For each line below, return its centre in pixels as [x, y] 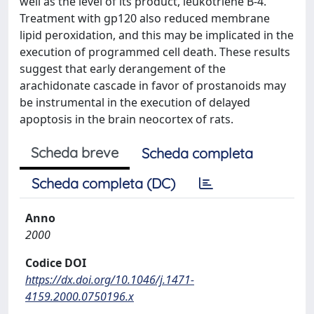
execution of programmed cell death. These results [155, 52]
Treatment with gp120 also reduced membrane [145, 18]
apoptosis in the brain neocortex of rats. [127, 119]
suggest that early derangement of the [123, 69]
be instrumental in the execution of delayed [135, 102]
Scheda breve [75, 152]
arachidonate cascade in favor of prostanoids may [153, 86]
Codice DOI [56, 263]
